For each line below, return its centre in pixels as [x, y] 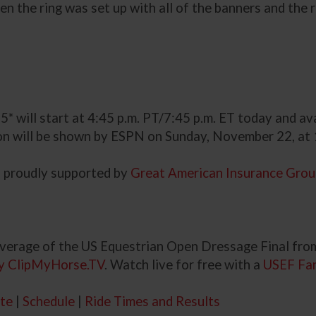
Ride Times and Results [153, 302]
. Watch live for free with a [184, 265]
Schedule [49, 302]
